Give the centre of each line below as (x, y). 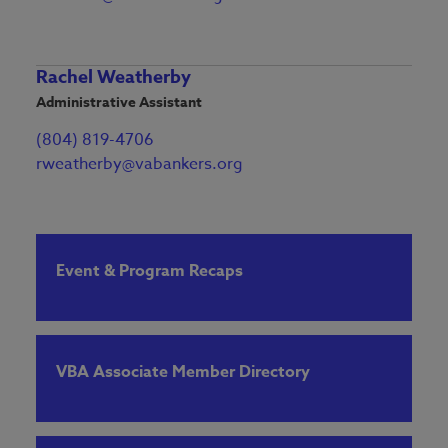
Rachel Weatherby (113, 77)
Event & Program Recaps (149, 271)
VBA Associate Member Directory (183, 372)
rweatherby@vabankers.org (139, 164)
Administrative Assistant (119, 103)
